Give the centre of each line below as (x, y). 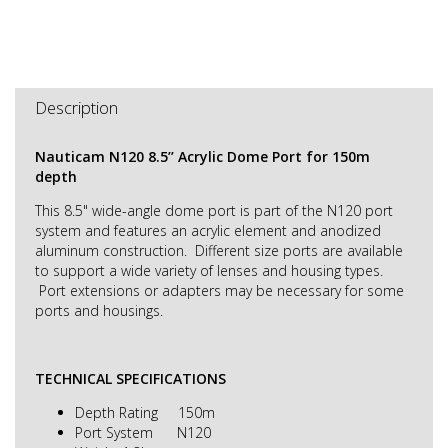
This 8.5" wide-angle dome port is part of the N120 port (214, 211)
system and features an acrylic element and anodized (208, 231)
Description (76, 108)
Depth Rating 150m (145, 413)
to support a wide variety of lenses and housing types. (209, 271)
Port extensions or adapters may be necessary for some (219, 291)
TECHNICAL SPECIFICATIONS (130, 379)
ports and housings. (99, 311)
